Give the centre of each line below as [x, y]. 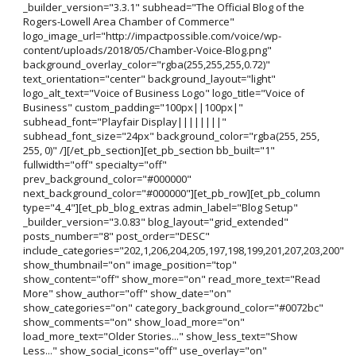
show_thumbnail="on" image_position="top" [130, 265]
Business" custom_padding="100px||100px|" [133, 108]
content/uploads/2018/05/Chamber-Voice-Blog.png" [147, 50]
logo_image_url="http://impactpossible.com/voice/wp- [152, 36]
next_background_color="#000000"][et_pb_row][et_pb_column [171, 193]
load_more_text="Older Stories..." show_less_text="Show [160, 337]
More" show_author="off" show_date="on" [127, 294]
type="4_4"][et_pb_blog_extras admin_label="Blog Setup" [160, 208]
